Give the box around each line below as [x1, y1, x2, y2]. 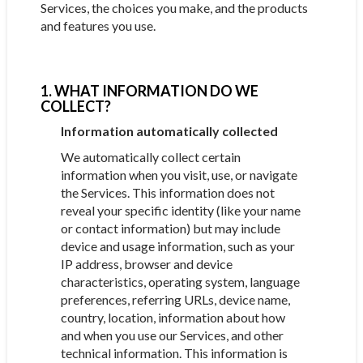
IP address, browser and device [60, 256, 233, 271]
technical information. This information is [60, 345, 288, 361]
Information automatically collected [60, 123, 278, 139]
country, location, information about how [60, 310, 285, 325]
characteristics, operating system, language [60, 274, 300, 289]
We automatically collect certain [60, 149, 241, 164]
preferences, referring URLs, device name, [60, 292, 290, 307]
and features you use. [40, 18, 156, 33]
